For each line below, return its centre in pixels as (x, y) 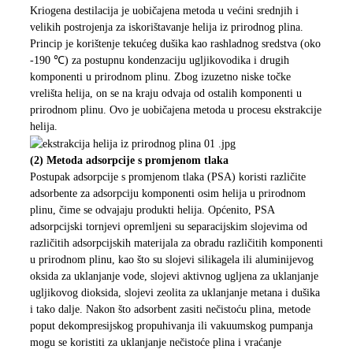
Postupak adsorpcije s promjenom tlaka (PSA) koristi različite (167, 177)
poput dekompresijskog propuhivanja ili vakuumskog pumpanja (171, 326)
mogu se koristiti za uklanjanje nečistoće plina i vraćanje (155, 343)
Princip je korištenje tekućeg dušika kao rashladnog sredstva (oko (175, 44)
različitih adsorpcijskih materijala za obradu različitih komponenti (176, 243)
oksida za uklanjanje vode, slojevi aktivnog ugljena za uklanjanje (174, 277)
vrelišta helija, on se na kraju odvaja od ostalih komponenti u (165, 93)
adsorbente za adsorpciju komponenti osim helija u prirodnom (167, 194)
